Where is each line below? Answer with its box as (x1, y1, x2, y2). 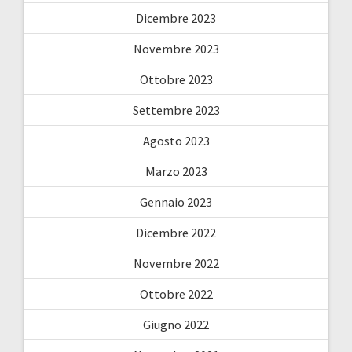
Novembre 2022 (133, 255, 219, 271)
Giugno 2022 (143, 316, 209, 332)
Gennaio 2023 (140, 193, 212, 210)
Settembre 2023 (132, 101, 220, 118)
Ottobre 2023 (139, 71, 213, 87)
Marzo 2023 (145, 163, 207, 179)
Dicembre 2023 (136, 9, 216, 26)
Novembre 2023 (133, 40, 219, 57)
